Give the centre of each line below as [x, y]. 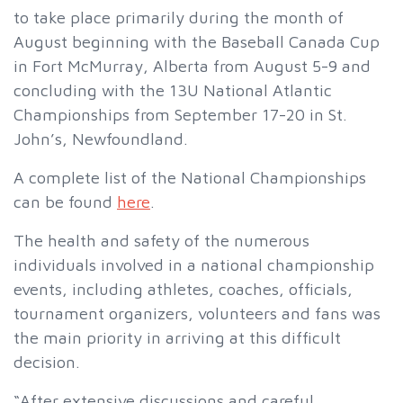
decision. [47, 361]
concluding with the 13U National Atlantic [173, 90]
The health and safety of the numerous [161, 240]
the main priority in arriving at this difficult [177, 337]
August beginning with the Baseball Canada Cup [197, 41]
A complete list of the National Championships [190, 177]
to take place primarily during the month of [179, 17]
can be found [65, 201]
